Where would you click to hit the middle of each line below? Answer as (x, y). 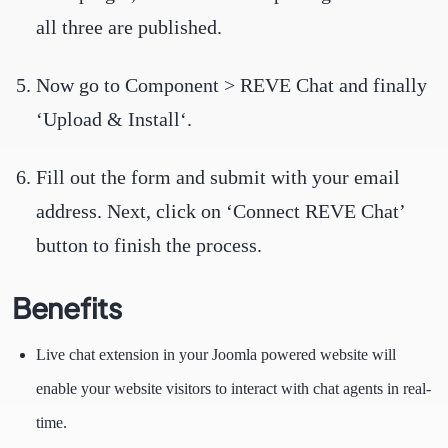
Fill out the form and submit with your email (218, 177)
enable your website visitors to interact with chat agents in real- (233, 388)
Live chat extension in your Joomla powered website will (216, 354)
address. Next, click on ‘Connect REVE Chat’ (220, 211)
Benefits (67, 307)
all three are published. (129, 27)
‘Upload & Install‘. (114, 119)
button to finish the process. (149, 245)
